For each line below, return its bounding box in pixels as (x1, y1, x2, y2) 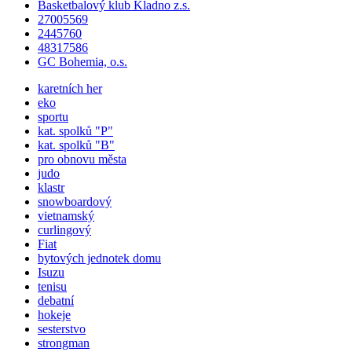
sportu (38, 110, 68, 123)
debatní (38, 294, 74, 307)
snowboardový (38, 195, 112, 208)
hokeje (38, 308, 71, 321)
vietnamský (38, 209, 94, 222)
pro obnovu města (38, 152, 126, 166)
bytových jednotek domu (38, 251, 161, 265)
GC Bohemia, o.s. (38, 55, 127, 68)
